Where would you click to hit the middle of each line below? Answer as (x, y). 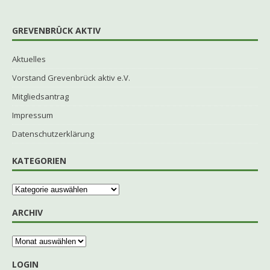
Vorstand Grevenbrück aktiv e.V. (71, 78)
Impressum (33, 115)
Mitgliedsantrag (40, 97)
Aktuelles (29, 59)
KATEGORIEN (39, 161)
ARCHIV (27, 213)
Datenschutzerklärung (53, 134)
